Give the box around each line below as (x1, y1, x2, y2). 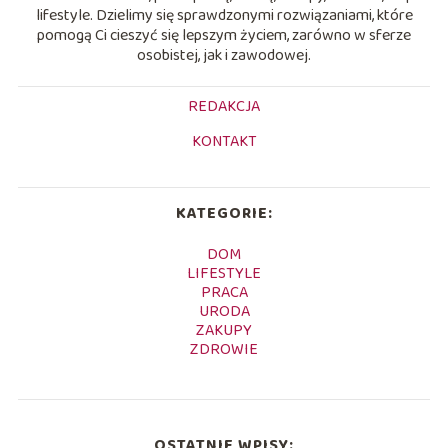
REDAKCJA (188, 93, 260, 119)
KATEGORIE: (175, 200, 273, 226)
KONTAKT (191, 128, 257, 154)
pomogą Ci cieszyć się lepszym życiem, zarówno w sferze (37, 22, 411, 48)
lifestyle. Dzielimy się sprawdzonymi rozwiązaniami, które (35, 2, 413, 28)
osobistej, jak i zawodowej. (137, 42, 311, 68)
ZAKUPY (196, 317, 252, 343)
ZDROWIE (190, 336, 258, 362)
